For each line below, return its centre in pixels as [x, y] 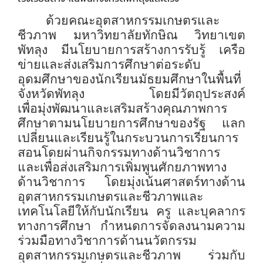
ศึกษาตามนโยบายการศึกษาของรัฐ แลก [131, 124]
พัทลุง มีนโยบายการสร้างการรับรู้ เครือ [131, 50]
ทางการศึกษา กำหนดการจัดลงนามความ [131, 226]
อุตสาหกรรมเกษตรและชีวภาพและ [110, 197]
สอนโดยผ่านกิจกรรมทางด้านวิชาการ [119, 153]
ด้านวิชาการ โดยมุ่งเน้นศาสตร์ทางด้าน [131, 182]
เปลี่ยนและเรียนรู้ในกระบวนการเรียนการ [128, 138]
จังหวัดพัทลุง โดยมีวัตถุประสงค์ [131, 94]
